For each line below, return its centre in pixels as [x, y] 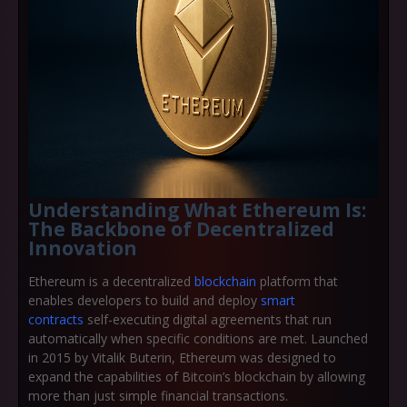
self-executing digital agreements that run [209, 319]
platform [285, 281]
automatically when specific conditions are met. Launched [198, 338]
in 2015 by [60, 357]
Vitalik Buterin [132, 357]
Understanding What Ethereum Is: [197, 210]
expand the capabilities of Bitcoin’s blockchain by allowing [197, 377]
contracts [56, 319]
